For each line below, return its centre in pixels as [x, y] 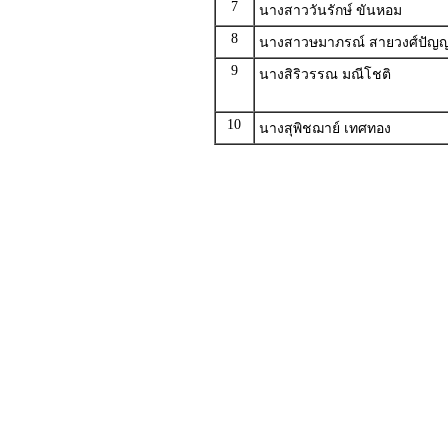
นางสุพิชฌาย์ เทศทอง [324, 128]
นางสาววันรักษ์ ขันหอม [330, 10]
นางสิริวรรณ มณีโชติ [324, 74]
